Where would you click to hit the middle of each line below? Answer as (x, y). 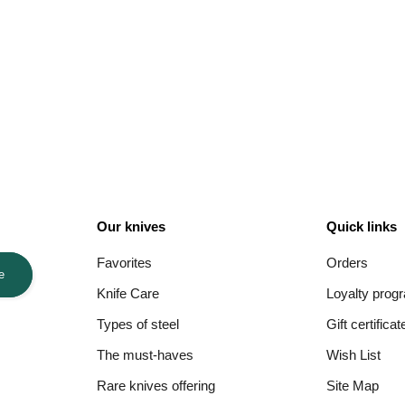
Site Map (353, 385)
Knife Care (127, 293)
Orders (348, 262)
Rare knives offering (155, 385)
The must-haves (145, 354)
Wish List (354, 354)
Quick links (362, 226)
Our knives (131, 226)
